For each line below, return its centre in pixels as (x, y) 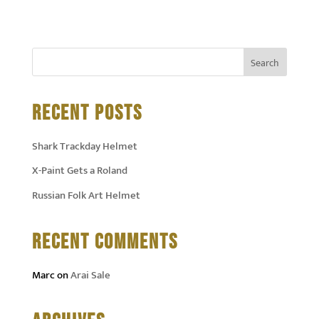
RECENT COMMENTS (105, 242)
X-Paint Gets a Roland (79, 171)
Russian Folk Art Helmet (86, 195)
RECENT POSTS (87, 113)
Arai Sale (90, 275)
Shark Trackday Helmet (84, 146)
